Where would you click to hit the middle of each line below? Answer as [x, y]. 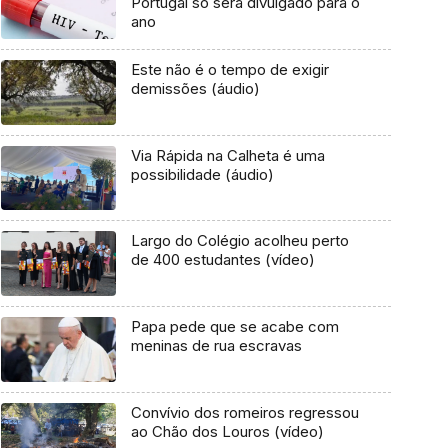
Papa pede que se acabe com [234, 327]
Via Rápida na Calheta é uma [227, 155]
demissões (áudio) [195, 89]
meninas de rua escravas [216, 346]
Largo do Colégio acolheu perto [239, 241]
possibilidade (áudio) [202, 174]
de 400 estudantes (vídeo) [222, 260]
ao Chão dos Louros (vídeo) [227, 431]
